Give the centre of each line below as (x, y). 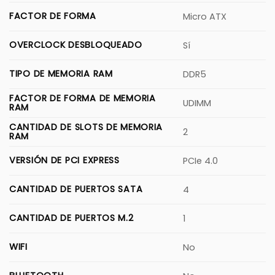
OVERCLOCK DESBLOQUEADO (76, 45)
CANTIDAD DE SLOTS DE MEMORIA (86, 127)
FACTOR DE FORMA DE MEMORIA (83, 98)
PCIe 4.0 (201, 161)
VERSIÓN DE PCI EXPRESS (64, 160)
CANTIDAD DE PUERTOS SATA (76, 189)
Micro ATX (205, 16)
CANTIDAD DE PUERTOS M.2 (72, 218)
